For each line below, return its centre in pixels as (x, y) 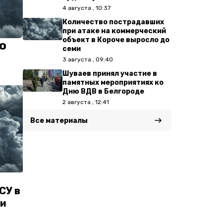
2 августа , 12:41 (86, 102)
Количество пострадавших (113, 22)
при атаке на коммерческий (114, 31)
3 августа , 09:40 (88, 59)
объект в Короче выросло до (116, 40)
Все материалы (59, 121)
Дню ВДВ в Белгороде (103, 91)
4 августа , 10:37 (86, 8)
